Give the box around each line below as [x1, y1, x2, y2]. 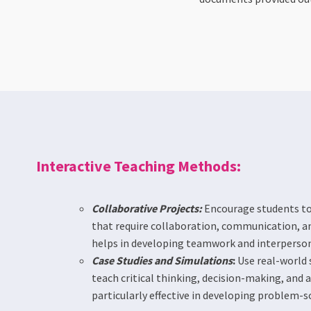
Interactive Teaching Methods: [36, 156, 241, 176]
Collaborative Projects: [92, 201, 202, 215]
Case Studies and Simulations [92, 253, 233, 267]
